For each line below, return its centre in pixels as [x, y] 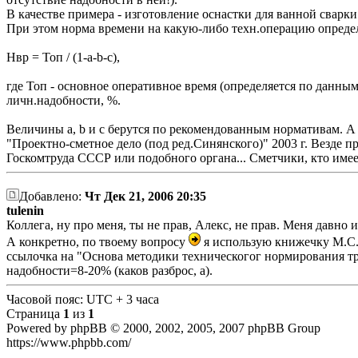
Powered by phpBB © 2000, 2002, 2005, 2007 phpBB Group [163, 328]
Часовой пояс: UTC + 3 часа [83, 299]
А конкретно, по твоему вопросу [97, 241]
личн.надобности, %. [64, 101]
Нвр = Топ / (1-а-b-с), [63, 58]
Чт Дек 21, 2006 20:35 [145, 196]
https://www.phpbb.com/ [69, 342]
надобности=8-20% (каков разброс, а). [109, 270]
